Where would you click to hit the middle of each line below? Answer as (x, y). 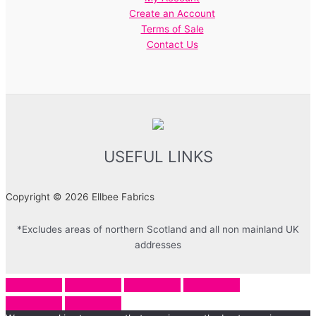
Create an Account (172, 14)
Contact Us (172, 45)
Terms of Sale (172, 29)
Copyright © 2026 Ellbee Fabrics (80, 197)
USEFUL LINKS (158, 157)
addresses (158, 245)
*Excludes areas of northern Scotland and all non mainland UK (158, 229)
